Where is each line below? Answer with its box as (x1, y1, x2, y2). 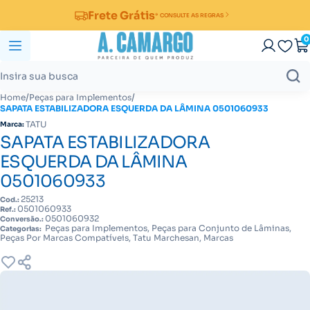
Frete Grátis (87, 8, 155, 23)
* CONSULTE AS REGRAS (154, 11, 224, 19)
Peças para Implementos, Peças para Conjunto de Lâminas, (43, 223, 291, 233)
